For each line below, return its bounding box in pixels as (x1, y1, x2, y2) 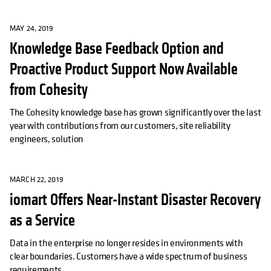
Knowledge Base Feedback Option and (10, 39, 224, 59)
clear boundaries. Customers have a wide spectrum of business (10, 249, 247, 263)
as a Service (10, 211, 75, 231)
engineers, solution (10, 132, 83, 146)
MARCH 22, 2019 (10, 174, 64, 185)
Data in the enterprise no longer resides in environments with (10, 236, 243, 250)
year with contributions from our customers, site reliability (10, 119, 230, 132)
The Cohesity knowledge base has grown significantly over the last (10, 105, 261, 119)
